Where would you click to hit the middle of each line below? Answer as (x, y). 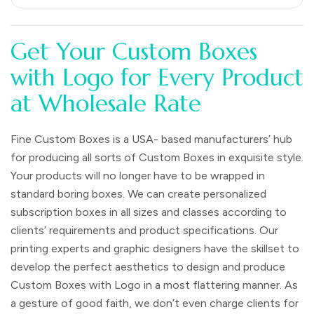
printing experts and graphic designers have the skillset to (155, 248)
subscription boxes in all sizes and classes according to (149, 212)
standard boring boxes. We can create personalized (138, 193)
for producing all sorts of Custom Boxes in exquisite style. (157, 157)
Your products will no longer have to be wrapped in (138, 175)
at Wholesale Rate (106, 103)
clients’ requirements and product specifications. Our (144, 230)
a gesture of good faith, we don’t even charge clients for (155, 303)
